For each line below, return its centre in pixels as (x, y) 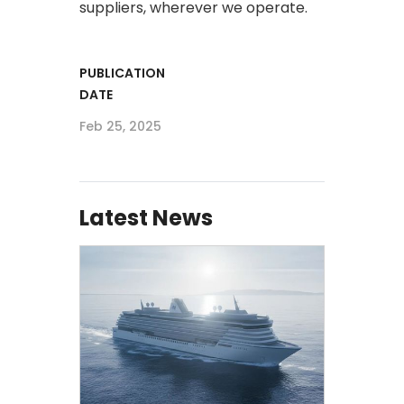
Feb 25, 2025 (120, 126)
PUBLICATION (122, 73)
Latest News (146, 217)
